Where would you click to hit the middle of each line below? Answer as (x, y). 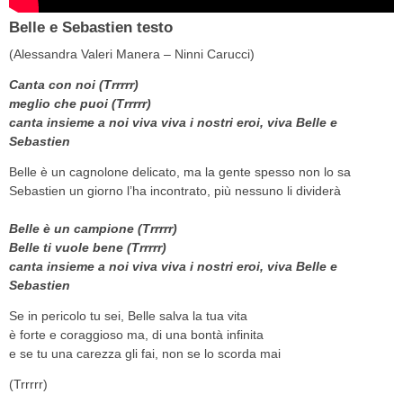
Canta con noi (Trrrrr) (74, 84)
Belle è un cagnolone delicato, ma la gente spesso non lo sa (180, 171)
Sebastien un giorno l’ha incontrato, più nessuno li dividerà (175, 190)
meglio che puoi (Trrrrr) (80, 103)
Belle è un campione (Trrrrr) (93, 228)
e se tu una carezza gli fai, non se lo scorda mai (145, 353)
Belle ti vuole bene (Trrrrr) (88, 247)
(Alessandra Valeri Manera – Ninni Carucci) (132, 54)
